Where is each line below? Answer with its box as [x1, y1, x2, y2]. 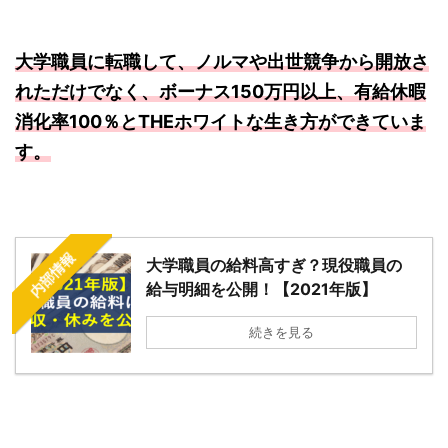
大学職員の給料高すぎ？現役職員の [146, 255, 402, 276]
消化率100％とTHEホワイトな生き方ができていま [15, 111, 426, 133]
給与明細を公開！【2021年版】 [146, 279, 377, 300]
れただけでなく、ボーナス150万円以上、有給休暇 [15, 81, 426, 103]
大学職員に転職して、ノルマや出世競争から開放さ [15, 51, 429, 73]
